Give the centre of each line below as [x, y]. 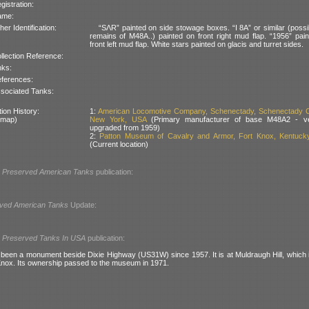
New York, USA [118, 119]
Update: [82, 205]
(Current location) [119, 144]
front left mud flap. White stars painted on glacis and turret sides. [196, 44]
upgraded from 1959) [124, 127]
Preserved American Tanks [48, 171]
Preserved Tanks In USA [44, 238]
